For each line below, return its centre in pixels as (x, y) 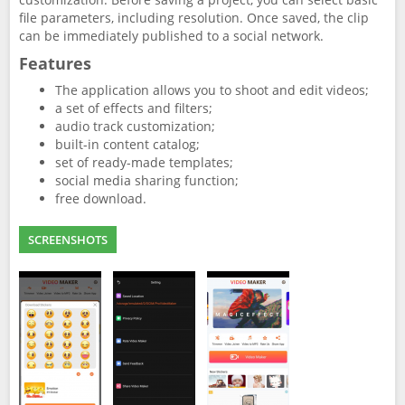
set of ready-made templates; (144, 162)
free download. (101, 198)
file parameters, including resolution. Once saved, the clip (194, 18)
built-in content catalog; (127, 144)
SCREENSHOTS (68, 240)
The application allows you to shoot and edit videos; (212, 90)
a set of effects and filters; (134, 108)
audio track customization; (135, 126)
